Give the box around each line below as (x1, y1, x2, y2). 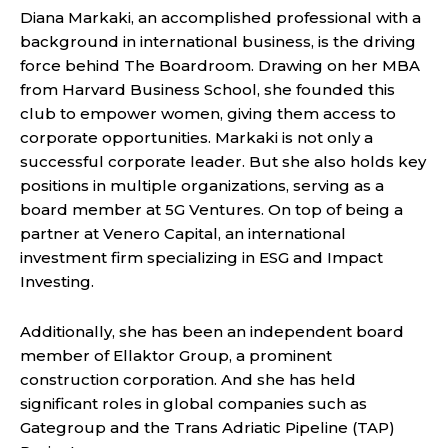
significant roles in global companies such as (20, 393, 367, 413)
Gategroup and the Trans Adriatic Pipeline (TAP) (20, 417, 395, 437)
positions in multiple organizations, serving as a (20, 175, 384, 195)
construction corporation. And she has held (20, 369, 356, 389)
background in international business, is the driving (20, 31, 416, 51)
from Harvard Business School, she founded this (20, 79, 395, 99)
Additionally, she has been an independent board (20, 321, 404, 341)
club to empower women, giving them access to (20, 103, 396, 123)
